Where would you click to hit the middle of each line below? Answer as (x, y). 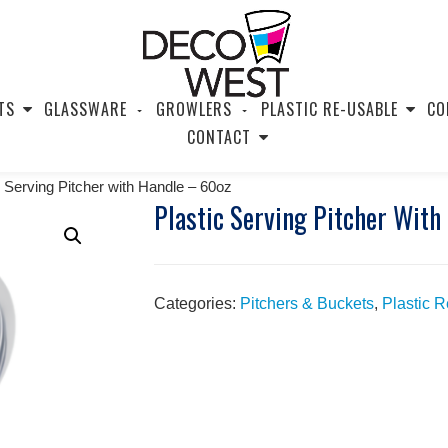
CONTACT (219, 137)
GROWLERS (193, 109)
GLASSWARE (85, 109)
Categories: (196, 303)
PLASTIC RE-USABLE (329, 109)
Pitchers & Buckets (306, 303)
